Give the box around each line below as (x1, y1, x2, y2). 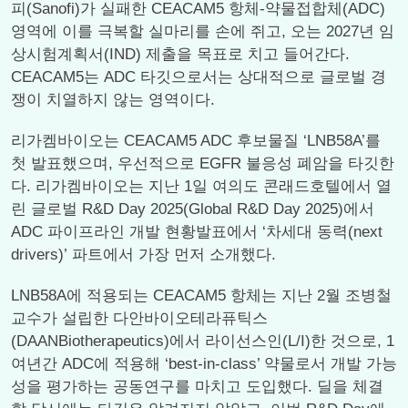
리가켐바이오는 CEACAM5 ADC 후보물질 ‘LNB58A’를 (11, 132, 381, 149)
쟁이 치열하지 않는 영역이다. (11, 91, 215, 108)
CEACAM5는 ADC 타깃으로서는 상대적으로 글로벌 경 (11, 68, 386, 86)
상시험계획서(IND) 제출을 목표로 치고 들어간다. (11, 46, 350, 63)
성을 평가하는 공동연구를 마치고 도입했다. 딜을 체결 (11, 378, 383, 395)
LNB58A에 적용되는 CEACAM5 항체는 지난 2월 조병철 (11, 287, 392, 304)
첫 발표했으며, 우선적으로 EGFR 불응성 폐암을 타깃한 (11, 155, 394, 172)
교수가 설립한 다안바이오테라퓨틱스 (11, 310, 268, 327)
